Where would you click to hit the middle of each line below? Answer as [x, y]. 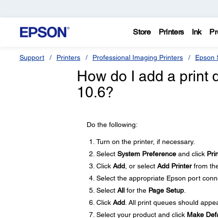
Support [32, 57]
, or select [141, 166]
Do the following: [112, 125]
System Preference [146, 154]
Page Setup [166, 190]
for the [136, 190]
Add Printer [174, 166]
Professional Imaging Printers [138, 57]
